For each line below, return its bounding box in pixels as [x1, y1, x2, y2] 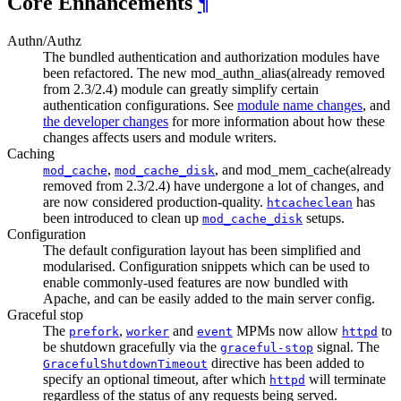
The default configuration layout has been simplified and [43, 242, 361, 258]
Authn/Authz [7, 32, 81, 48]
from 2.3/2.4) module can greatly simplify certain [43, 81, 319, 97]
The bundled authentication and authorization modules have [43, 48, 380, 64]
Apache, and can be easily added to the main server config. [43, 290, 375, 306]
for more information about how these [168, 113, 385, 129]
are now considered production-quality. [43, 193, 267, 209]
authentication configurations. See [43, 97, 237, 113]
